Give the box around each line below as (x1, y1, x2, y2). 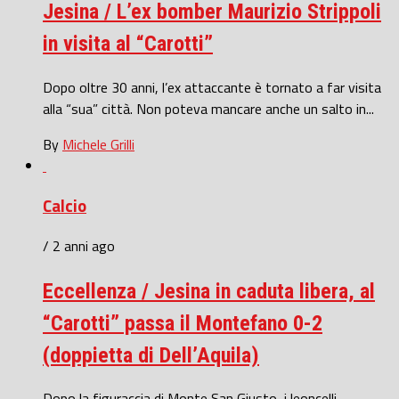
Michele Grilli (62, 134, 134, 156)
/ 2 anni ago (43, 234, 115, 256)
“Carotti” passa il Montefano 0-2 (43, 310, 322, 336)
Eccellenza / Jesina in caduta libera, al (43, 278, 375, 304)
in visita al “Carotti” (43, 31, 213, 57)
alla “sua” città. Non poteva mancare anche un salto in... (43, 98, 374, 120)
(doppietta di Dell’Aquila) (43, 342, 259, 368)
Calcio (43, 192, 86, 218)
